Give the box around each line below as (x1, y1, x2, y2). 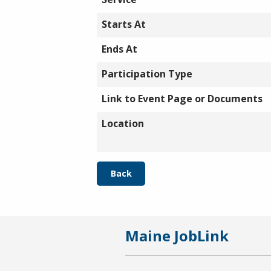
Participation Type (102, 67, 192, 80)
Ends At (102, 42, 137, 56)
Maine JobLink (125, 226, 229, 246)
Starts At (102, 18, 146, 31)
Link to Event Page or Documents (102, 92, 263, 105)
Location (102, 117, 144, 130)
